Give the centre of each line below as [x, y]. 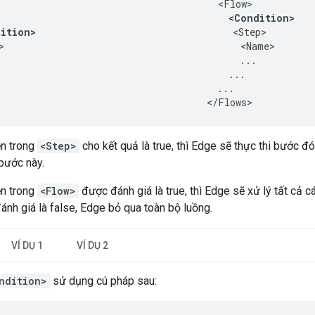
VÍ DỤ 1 [27, 246]
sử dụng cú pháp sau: [103, 281]
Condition [262, 18]
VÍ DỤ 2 [92, 246]
